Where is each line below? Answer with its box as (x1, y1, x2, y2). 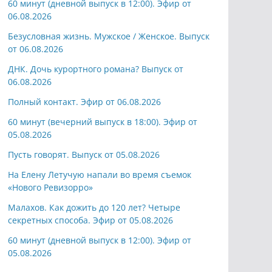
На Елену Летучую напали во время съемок (8, 169, 191, 181)
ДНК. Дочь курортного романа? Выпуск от (8, 63, 183, 75)
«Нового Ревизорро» (8, 182, 93, 194)
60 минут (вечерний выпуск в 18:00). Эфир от (8, 116, 197, 128)
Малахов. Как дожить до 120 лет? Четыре (8, 202, 180, 214)
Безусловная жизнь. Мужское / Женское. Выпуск (8, 30, 209, 42)
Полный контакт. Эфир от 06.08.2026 (8, 96, 161, 108)
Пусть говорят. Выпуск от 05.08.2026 (8, 149, 160, 161)
